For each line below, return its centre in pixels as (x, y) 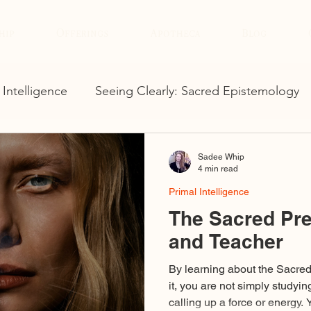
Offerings (82, 34)
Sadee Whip (221, 157)
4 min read (218, 168)
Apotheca (175, 34)
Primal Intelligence (209, 192)
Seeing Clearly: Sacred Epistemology (197, 91)
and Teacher (226, 242)
